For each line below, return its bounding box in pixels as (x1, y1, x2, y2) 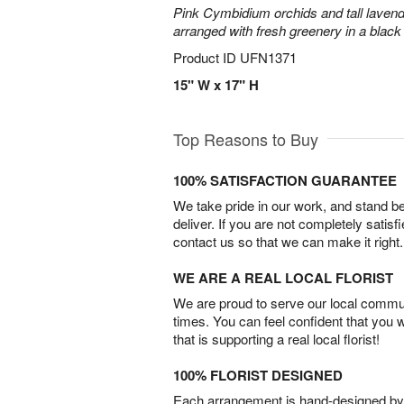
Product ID (173, 48, 240, 67)
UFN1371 (240, 48, 297, 67)
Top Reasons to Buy (173, 127, 318, 151)
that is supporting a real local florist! (173, 329, 380, 348)
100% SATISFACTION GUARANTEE (173, 170, 397, 190)
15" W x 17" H (173, 75, 259, 95)
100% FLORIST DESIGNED (173, 365, 343, 385)
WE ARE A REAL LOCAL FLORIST (173, 268, 393, 288)
